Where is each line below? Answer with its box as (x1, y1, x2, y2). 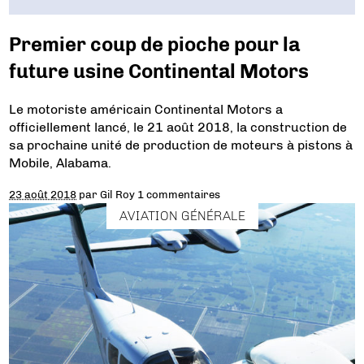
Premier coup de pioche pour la (9, 32, 301, 57)
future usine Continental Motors (9, 59, 310, 84)
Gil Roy (100, 188, 136, 201)
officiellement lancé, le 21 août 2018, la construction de (9, 119, 348, 136)
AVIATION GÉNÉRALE (119, 207, 245, 223)
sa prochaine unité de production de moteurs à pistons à (9, 137, 353, 154)
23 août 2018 (9, 188, 77, 201)
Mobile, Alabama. (9, 155, 112, 171)
